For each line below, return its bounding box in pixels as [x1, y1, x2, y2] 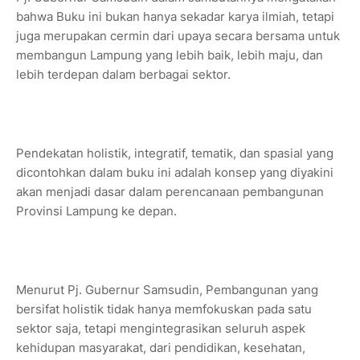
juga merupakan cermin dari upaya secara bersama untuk [16, 28, 340, 44]
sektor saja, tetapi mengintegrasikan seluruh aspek [16, 321, 305, 337]
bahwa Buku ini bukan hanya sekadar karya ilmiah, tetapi [16, 9, 334, 25]
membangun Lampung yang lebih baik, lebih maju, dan [16, 47, 323, 63]
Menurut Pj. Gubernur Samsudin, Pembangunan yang [16, 282, 318, 298]
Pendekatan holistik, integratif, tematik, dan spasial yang [16, 145, 333, 162]
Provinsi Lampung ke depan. [16, 203, 180, 219]
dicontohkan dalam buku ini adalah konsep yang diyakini [16, 165, 333, 181]
